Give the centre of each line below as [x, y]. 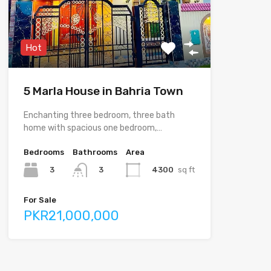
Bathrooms [95, 152]
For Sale [40, 200]
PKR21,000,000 [71, 216]
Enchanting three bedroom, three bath [99, 116]
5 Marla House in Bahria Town [103, 91]
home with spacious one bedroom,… [93, 128]
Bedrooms [44, 152]
